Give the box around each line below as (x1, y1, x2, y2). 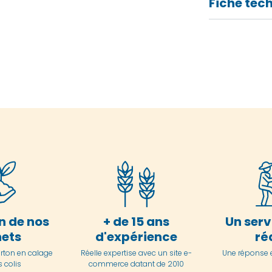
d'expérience (95, 228, 177, 245)
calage (25, 247, 53, 258)
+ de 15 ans (103, 212, 169, 230)
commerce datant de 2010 (88, 258, 184, 269)
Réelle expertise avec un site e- (80, 247, 192, 258)
